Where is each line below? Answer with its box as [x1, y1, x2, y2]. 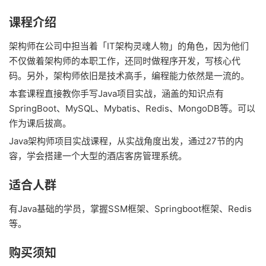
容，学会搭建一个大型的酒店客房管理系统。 [9, 150, 187, 161]
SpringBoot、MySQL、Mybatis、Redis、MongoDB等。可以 [9, 103, 255, 114]
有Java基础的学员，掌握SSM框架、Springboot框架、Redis [9, 203, 252, 214]
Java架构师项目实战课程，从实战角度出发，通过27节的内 [9, 135, 243, 147]
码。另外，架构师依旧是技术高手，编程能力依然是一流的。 [9, 70, 249, 81]
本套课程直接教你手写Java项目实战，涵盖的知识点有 [9, 88, 224, 99]
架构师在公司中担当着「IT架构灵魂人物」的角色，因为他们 [9, 40, 249, 52]
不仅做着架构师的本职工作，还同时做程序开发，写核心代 [9, 55, 240, 66]
